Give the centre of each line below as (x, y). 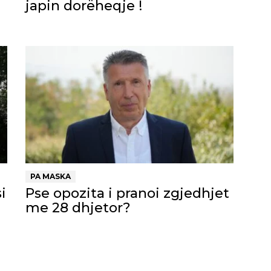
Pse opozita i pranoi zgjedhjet (127, 193)
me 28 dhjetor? (78, 207)
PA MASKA (51, 176)
